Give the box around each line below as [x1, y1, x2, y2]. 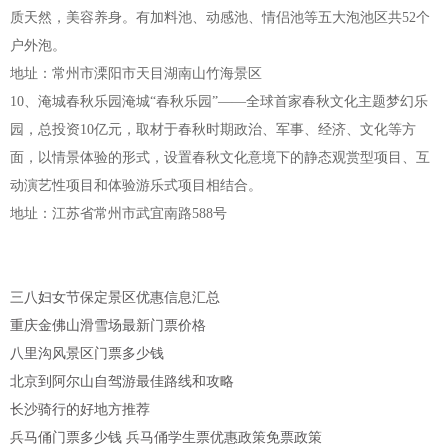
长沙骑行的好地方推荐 [10, 401, 150, 417]
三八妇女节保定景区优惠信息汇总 [10, 289, 220, 305]
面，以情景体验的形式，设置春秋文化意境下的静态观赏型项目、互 [10, 149, 430, 165]
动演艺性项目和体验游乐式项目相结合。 [10, 177, 262, 193]
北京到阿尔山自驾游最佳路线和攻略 [10, 373, 234, 389]
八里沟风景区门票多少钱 [10, 345, 164, 361]
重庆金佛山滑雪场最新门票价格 [10, 317, 206, 333]
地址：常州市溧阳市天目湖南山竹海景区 [10, 65, 262, 81]
